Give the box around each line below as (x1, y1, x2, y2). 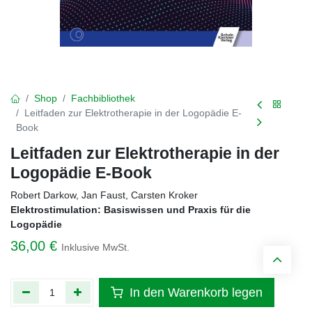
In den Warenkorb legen (126, 286, 263, 299)
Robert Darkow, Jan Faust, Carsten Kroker (10, 189, 198, 201)
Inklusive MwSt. (61, 242, 130, 253)
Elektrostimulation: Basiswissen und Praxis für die (10, 204, 251, 215)
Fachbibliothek (71, 93, 135, 104)
